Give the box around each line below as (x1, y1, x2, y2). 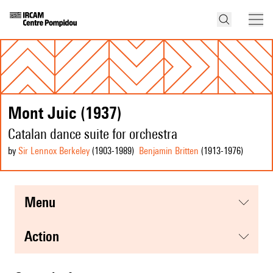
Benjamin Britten (139, 145, 199, 157)
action (32, 228, 59, 245)
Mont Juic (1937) (8, 102, 122, 123)
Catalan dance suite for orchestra (8, 126, 177, 143)
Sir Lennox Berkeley (18, 145, 90, 157)
